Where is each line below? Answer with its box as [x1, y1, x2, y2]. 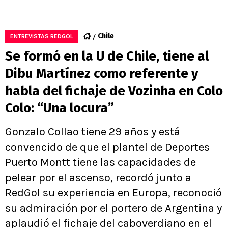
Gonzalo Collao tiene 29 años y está [5, 125, 180, 139]
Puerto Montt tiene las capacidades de [5, 156, 196, 169]
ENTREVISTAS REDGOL [10, 33, 73, 40]
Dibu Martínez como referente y [5, 66, 198, 82]
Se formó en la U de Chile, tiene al [5, 48, 209, 65]
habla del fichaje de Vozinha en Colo [5, 83, 223, 99]
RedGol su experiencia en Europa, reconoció [5, 186, 222, 200]
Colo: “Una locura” [5, 100, 114, 117]
